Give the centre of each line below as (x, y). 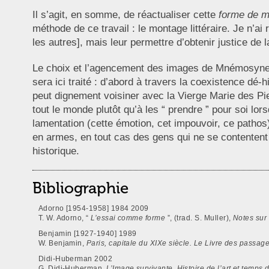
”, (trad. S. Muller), (199, 218)
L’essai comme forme (128, 218)
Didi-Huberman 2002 (75, 259)
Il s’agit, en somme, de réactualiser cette (125, 15)
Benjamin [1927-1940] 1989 (87, 234)
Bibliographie (80, 189)
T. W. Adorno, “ (65, 218)
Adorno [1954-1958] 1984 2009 (95, 208)
